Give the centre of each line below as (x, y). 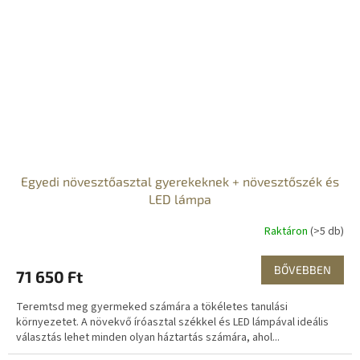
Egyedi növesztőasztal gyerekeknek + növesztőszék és (180, 181)
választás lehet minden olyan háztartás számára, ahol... (148, 337)
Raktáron (287, 232)
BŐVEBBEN (303, 269)
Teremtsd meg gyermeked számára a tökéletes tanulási (152, 307)
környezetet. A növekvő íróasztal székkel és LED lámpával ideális (172, 322)
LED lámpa (180, 198)
